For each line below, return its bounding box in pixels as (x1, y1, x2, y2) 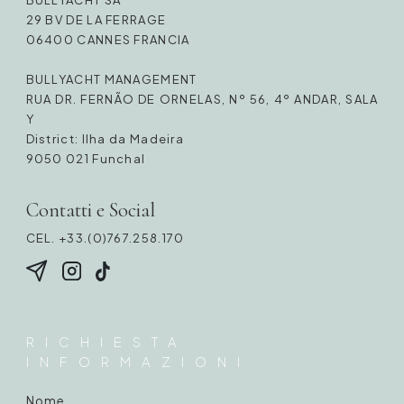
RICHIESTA (25, 332, 188, 350)
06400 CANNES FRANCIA (25, 32, 190, 47)
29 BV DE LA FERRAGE (25, 13, 167, 27)
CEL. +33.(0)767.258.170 (25, 231, 185, 245)
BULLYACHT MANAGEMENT (25, 72, 197, 87)
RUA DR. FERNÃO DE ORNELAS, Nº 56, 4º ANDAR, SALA (25, 92, 379, 106)
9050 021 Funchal (25, 151, 146, 166)
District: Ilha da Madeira (25, 132, 184, 146)
